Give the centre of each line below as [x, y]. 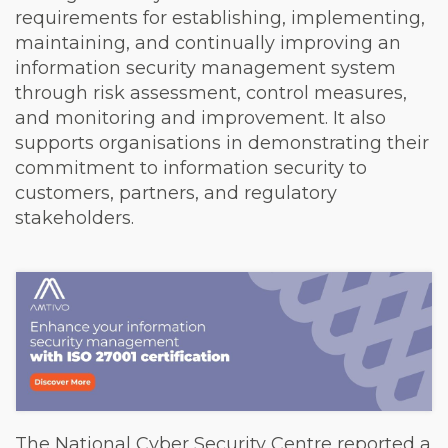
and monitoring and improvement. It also [200, 118]
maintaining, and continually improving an [208, 43]
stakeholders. [74, 218]
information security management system [205, 68]
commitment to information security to [191, 168]
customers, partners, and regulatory [176, 193]
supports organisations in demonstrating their [222, 143]
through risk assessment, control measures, [211, 93]
